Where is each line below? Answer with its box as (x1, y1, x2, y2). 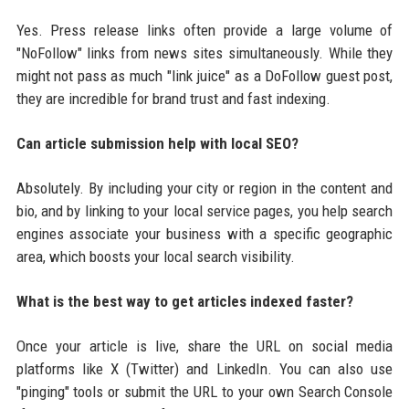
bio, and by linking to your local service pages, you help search (16, 201, 393, 220)
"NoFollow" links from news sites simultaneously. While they (16, 43, 393, 62)
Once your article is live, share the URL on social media (16, 336, 393, 355)
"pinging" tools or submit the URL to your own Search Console (16, 382, 393, 401)
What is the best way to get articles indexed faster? (16, 291, 353, 310)
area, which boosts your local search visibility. (16, 246, 295, 266)
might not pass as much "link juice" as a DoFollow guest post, (16, 66, 393, 85)
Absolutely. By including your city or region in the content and (16, 178, 393, 197)
